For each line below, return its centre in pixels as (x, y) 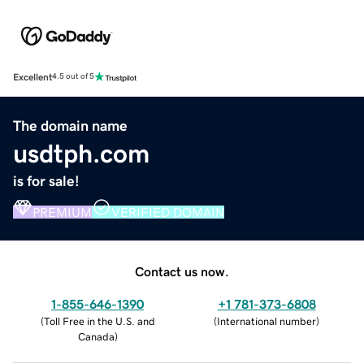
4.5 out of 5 (73, 77)
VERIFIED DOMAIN (168, 212)
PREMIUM (62, 212)
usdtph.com (81, 153)
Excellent (32, 77)
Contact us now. (182, 271)
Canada (96, 336)
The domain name (70, 126)
